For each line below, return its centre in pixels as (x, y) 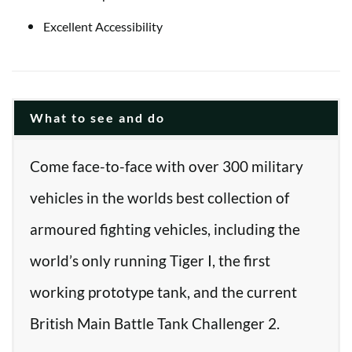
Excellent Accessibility (103, 27)
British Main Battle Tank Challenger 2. (155, 324)
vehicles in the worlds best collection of (159, 198)
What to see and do (97, 118)
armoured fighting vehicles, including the (165, 229)
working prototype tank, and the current (163, 292)
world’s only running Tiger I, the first (150, 261)
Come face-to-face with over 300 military (167, 167)
